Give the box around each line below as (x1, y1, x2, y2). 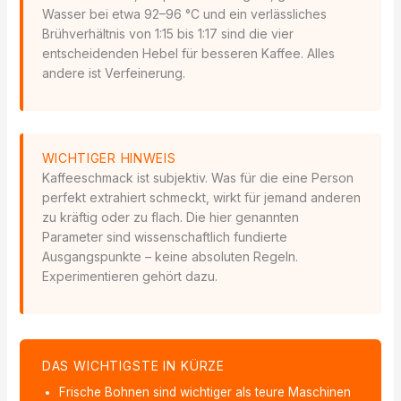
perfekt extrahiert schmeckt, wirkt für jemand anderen (41, 190, 361, 206)
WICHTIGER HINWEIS (41, 150, 176, 166)
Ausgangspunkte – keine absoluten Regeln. (41, 249, 298, 265)
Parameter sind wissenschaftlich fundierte (41, 229, 287, 245)
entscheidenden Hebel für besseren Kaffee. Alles (41, 46, 335, 62)
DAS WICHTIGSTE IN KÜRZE (41, 358, 226, 374)
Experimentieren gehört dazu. (41, 269, 218, 285)
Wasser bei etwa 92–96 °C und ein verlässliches (41, 6, 327, 22)
